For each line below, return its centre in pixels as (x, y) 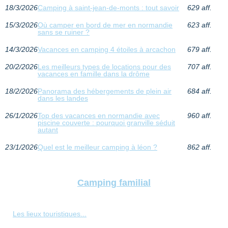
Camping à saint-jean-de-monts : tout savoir (108, 8)
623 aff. (199, 25)
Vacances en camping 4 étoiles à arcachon (107, 50)
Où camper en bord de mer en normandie (105, 25)
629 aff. (199, 8)
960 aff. (199, 116)
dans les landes (63, 98)
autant (48, 130)
